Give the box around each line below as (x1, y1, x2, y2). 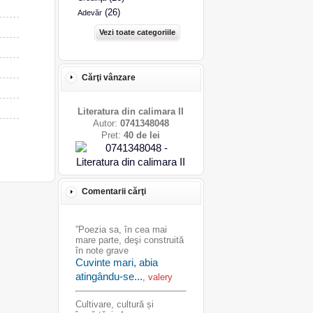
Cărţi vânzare (81, 73, 136, 82)
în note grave (75, 245, 129, 256)
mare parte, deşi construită (75, 235, 184, 245)
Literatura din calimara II (78, 106, 184, 117)
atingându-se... (75, 270, 143, 282)
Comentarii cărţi (81, 187, 146, 196)
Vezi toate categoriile (99, 28, 175, 36)
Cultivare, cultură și (75, 299, 154, 310)
